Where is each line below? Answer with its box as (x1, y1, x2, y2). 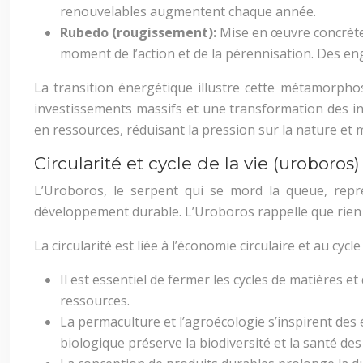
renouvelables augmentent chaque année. (60, 2, 316, 20)
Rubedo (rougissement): (60, 23, 220, 41)
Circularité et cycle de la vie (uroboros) (34, 153, 360, 173)
